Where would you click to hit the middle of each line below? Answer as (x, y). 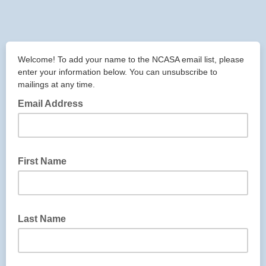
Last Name (43, 219)
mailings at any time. (56, 84)
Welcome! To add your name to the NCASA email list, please (131, 59)
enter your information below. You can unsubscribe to (118, 72)
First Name (43, 161)
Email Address (52, 104)
